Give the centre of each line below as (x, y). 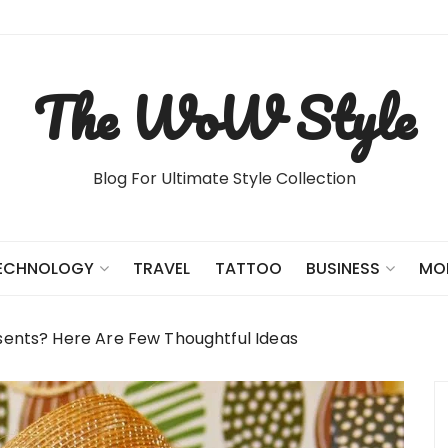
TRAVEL (162, 268)
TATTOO (248, 268)
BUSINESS (342, 268)
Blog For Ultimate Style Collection (224, 178)
